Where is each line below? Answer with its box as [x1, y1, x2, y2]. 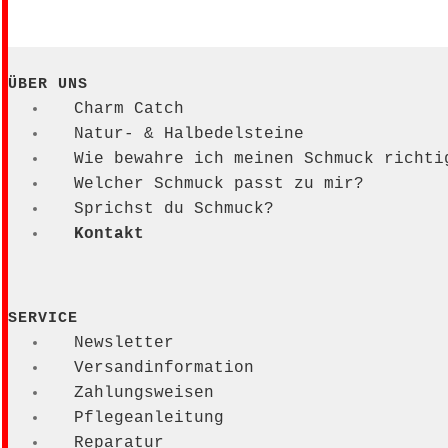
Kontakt [73, 225, 144, 244]
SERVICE [8, 310, 78, 328]
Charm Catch [73, 100, 184, 119]
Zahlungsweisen [73, 384, 214, 403]
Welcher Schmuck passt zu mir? [73, 175, 364, 194]
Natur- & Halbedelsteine [73, 125, 304, 144]
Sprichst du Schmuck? [73, 200, 274, 219]
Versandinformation [73, 359, 254, 378]
